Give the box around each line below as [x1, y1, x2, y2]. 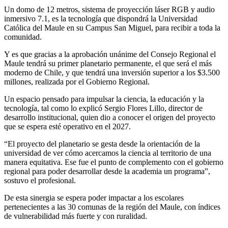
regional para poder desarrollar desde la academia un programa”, [4, 167, 210, 176]
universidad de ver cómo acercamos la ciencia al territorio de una [4, 149, 211, 158]
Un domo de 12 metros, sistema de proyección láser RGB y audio [4, 5, 215, 14]
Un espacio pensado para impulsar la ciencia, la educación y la [4, 95, 204, 104]
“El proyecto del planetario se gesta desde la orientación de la [4, 139, 200, 149]
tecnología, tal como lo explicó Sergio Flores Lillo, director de [4, 104, 203, 113]
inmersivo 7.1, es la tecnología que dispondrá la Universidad [4, 14, 197, 23]
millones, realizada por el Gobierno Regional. [4, 77, 150, 87]
